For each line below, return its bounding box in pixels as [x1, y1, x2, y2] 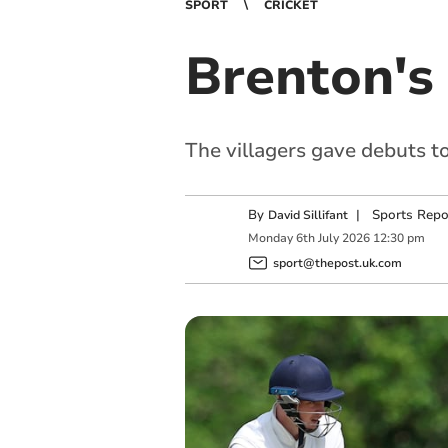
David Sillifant [267, 207, 348, 223]
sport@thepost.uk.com [272, 254, 402, 271]
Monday [247, 230, 293, 247]
